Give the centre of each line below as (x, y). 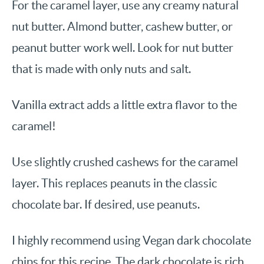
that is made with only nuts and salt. (101, 69)
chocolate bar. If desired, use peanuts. (106, 205)
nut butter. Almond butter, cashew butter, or (122, 27)
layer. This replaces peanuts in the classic (114, 184)
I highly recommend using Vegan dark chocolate (131, 241)
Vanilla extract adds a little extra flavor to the (124, 105)
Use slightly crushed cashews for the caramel (125, 162)
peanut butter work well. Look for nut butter (123, 48)
